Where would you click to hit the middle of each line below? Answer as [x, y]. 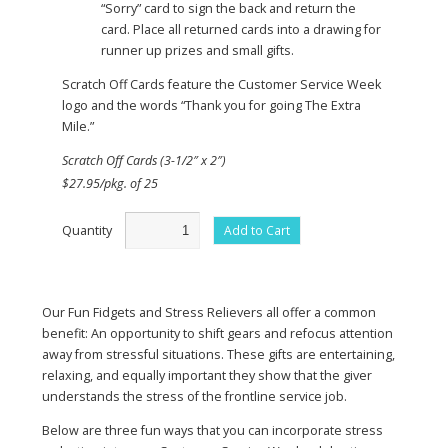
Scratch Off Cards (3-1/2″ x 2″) [144, 160]
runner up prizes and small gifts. [197, 51]
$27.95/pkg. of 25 [110, 184]
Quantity [88, 230]
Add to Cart [257, 230]
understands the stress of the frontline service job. [194, 397]
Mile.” [78, 127]
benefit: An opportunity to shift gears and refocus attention [217, 334]
